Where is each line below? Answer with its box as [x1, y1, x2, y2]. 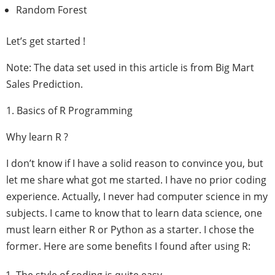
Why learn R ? [6, 130, 68, 144]
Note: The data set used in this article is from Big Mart [6, 61, 254, 74]
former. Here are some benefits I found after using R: [6, 239, 250, 253]
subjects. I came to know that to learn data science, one [6, 206, 262, 220]
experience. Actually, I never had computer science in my [6, 190, 268, 203]
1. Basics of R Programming [6, 104, 133, 117]
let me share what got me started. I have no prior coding [6, 173, 266, 187]
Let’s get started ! [6, 34, 85, 48]
